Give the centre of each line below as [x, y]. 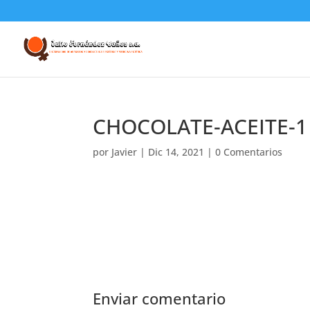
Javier [125, 152]
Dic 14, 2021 [176, 152]
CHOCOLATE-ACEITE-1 [200, 126]
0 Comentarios [249, 152]
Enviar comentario [159, 298]
